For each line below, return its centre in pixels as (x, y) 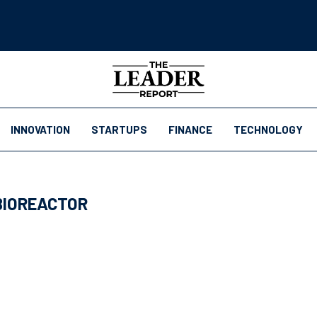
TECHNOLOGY (268, 129)
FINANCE (190, 129)
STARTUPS (119, 129)
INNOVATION (40, 129)
